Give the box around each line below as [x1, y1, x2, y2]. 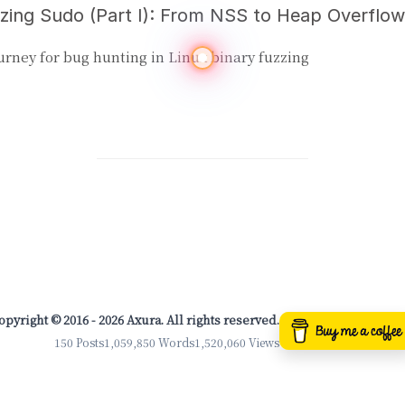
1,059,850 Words [104, 334, 195, 351]
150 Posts [54, 334, 105, 351]
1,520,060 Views [194, 334, 280, 351]
